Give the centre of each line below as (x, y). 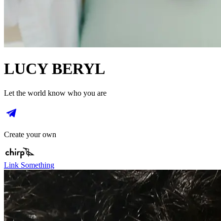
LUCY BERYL (55, 69)
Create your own (30, 134)
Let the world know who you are (55, 93)
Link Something (29, 165)
